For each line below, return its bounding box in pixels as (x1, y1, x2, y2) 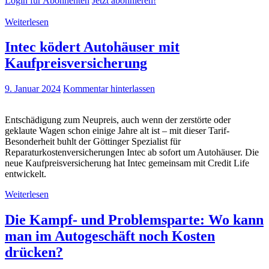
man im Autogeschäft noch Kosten (5, 228, 215, 244)
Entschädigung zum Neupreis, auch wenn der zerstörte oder (5, 115, 231, 125)
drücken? (5, 244, 63, 261)
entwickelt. (5, 169, 46, 180)
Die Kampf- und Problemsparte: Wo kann (5, 212, 264, 228)
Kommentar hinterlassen (63, 83, 155, 94)
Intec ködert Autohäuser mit (5, 39, 180, 55)
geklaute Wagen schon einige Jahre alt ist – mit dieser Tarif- (5, 125, 229, 136)
